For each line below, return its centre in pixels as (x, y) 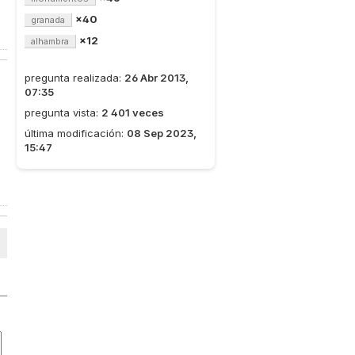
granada (48, 20)
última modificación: (76, 133)
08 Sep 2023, (162, 133)
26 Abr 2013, (157, 78)
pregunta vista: (63, 113)
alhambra (50, 41)
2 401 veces (133, 113)
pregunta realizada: (74, 78)
